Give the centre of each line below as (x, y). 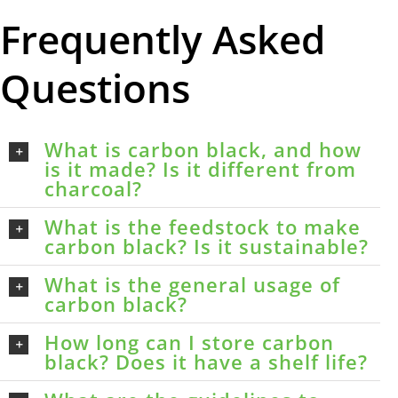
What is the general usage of (192, 284)
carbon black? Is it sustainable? (207, 246)
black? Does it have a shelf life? (206, 362)
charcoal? (93, 188)
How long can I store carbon (189, 342)
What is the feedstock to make (203, 227)
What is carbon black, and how (203, 149)
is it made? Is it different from (200, 169)
